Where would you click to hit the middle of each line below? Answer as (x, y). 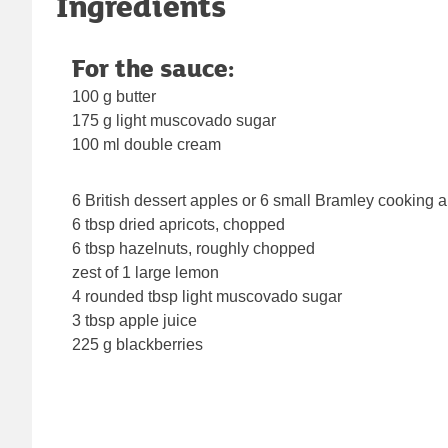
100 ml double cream (146, 144)
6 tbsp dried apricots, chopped (178, 224)
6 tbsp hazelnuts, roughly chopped (193, 248)
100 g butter (114, 96)
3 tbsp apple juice (134, 320)
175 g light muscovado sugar (174, 120)
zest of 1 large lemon (145, 272)
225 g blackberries (137, 344)
